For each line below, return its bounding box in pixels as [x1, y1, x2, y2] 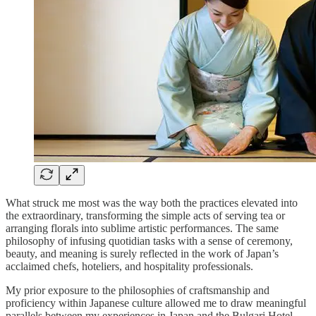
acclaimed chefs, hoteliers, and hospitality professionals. [6, 260, 253, 273]
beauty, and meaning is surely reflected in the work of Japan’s [6, 248, 279, 260]
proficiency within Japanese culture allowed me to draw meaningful [6, 297, 306, 310]
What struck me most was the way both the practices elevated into [6, 197, 298, 209]
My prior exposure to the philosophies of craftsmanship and [6, 284, 269, 297]
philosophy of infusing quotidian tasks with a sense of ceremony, [6, 235, 293, 248]
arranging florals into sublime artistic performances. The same [6, 222, 279, 235]
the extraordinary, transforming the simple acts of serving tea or [6, 209, 285, 222]
